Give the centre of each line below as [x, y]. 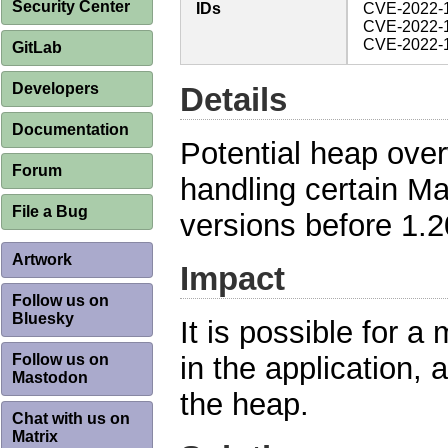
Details [233, 100]
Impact [232, 279]
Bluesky [43, 318]
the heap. [244, 405]
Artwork [42, 259]
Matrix [35, 436]
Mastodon [50, 377]
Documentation [70, 129]
